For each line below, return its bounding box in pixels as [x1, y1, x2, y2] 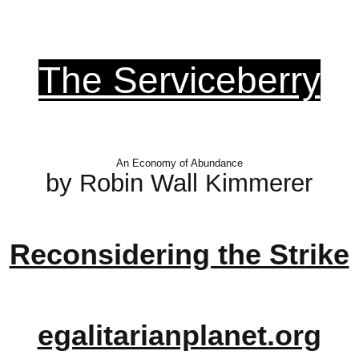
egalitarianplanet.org [37, 319, 321, 352]
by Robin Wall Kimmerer [46, 169, 313, 197]
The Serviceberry [38, 59, 321, 101]
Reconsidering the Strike [9, 238, 349, 271]
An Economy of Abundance [115, 157, 243, 169]
